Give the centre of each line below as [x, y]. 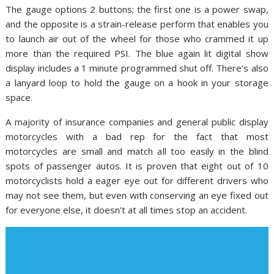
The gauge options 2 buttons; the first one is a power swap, [137, 9]
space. [19, 98]
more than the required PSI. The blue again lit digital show [137, 54]
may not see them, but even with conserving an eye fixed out [137, 195]
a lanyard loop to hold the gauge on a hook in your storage [137, 83]
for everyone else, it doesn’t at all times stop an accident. [127, 210]
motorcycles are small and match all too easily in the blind [137, 151]
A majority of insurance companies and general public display [137, 122]
